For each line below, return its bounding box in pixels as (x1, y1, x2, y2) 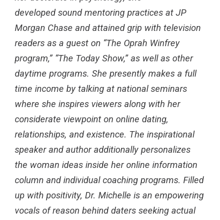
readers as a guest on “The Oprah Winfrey (15, 38, 180, 49)
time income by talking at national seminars (15, 83, 187, 94)
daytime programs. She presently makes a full (15, 68, 196, 79)
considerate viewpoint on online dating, (15, 114, 168, 125)
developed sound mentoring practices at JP (15, 7, 186, 18)
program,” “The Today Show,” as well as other (15, 53, 193, 64)
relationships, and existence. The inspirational (15, 129, 194, 140)
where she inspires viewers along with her (15, 99, 180, 110)
